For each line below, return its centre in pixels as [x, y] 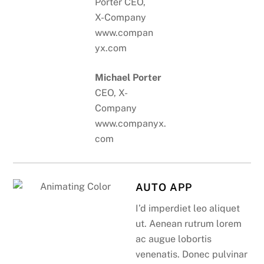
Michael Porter [128, 78]
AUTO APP [164, 187]
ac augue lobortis [174, 239]
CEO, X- [112, 93]
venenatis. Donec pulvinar [192, 255]
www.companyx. [131, 124]
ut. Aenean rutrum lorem [189, 224]
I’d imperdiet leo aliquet [188, 209]
